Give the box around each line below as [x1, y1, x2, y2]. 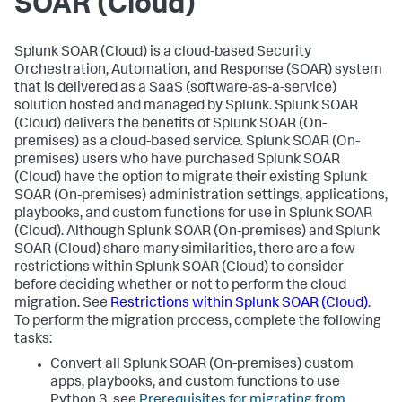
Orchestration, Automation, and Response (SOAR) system [14, 64, 382, 78]
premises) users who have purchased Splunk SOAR [14, 153, 340, 168]
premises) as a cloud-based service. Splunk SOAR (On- [14, 135, 360, 150]
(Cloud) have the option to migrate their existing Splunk [14, 171, 367, 186]
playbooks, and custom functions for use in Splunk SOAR [14, 207, 372, 222]
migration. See [14, 297, 110, 311]
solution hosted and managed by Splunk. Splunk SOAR [14, 100, 358, 114]
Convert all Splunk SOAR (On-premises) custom [50, 358, 354, 372]
